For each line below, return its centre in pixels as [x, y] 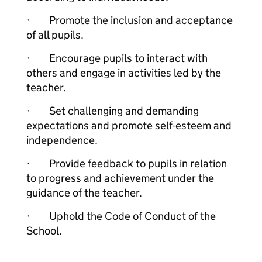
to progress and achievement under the [120, 178]
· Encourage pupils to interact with [117, 58]
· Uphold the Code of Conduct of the [121, 216]
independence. [62, 140]
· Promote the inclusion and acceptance [130, 20]
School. [44, 231]
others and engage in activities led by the [124, 73]
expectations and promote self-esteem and [129, 125]
